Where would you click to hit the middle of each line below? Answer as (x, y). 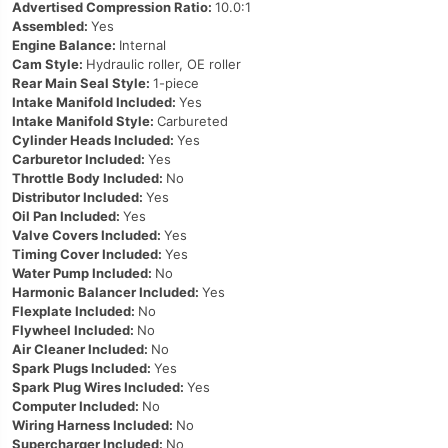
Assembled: (51, 26)
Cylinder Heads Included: (94, 140)
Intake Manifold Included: (95, 102)
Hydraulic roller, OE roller (163, 64)
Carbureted (192, 121)
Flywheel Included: (74, 330)
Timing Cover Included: (88, 254)
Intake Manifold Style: (84, 121)
